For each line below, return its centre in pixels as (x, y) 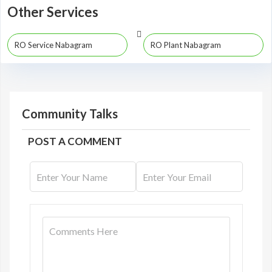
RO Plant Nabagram (186, 45)
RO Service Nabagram (53, 45)
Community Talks (70, 114)
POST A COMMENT (75, 141)
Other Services (53, 12)
